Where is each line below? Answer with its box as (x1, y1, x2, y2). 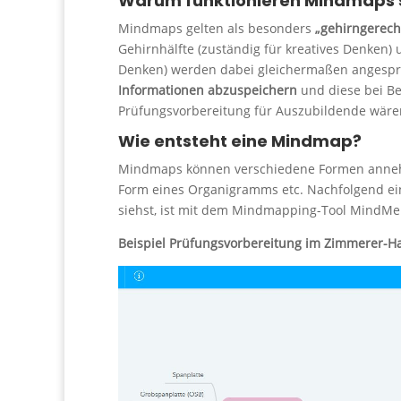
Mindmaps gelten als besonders (118, 19, 315, 37)
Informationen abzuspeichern (118, 81, 297, 98)
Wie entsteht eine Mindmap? (118, 129, 362, 152)
